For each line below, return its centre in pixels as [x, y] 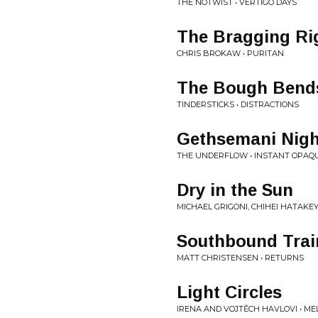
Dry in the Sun [235, 190]
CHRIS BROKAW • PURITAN [230, 53]
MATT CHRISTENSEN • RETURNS [240, 258]
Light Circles [229, 292]
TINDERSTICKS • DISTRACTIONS [238, 104]
